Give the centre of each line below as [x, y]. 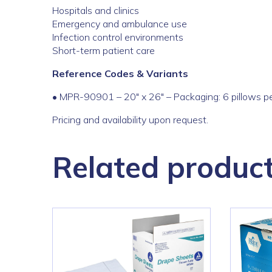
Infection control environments [118, 37]
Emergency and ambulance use [120, 24]
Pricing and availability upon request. [130, 120]
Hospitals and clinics [96, 11]
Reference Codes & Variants [120, 74]
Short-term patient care [104, 51]
